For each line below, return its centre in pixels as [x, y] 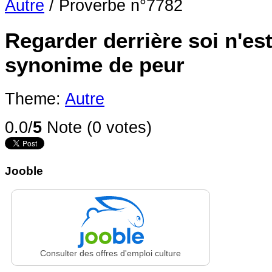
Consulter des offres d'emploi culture [111, 253]
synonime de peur [95, 64]
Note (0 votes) [97, 128]
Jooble [24, 171]
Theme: [35, 99]
